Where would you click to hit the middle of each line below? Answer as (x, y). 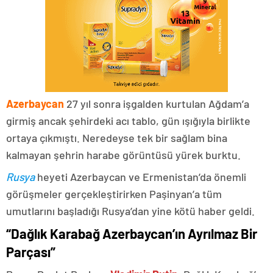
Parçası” (31, 252)
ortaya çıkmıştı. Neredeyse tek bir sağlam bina (117, 138)
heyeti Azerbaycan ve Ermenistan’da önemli (140, 177)
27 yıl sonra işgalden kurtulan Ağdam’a (157, 104)
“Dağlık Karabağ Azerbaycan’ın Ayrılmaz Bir (132, 234)
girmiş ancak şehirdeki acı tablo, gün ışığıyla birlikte (128, 121)
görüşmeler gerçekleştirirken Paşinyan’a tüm (114, 194)
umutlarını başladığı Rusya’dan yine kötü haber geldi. (130, 211)
